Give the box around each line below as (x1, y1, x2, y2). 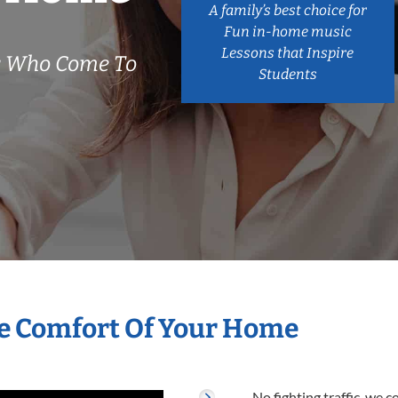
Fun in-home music (223, 22, 352, 40)
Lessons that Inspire (221, 44, 354, 61)
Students (258, 65, 317, 83)
